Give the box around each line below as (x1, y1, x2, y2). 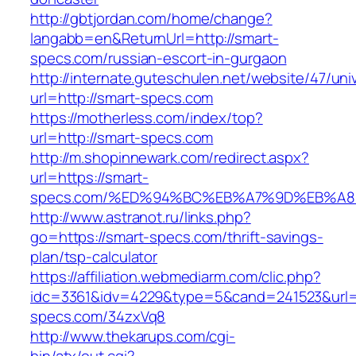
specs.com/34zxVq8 (30, 306, 166, 327)
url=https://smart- (30, 167, 149, 188)
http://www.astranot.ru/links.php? (30, 207, 251, 228)
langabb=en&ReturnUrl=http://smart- (30, 28, 279, 49)
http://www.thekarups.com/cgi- (30, 326, 236, 347)
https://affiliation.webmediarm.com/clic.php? (30, 266, 321, 288)
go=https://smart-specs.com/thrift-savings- (30, 226, 323, 248)
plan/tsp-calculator (30, 246, 158, 268)
